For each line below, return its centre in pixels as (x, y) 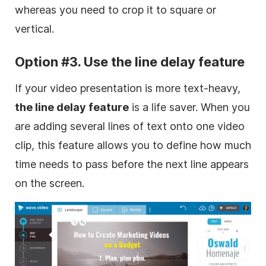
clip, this (37, 145)
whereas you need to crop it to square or (115, 9)
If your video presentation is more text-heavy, (128, 88)
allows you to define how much (172, 145)
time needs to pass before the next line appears (132, 164)
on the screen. (50, 183)
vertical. (34, 28)
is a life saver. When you (189, 107)
